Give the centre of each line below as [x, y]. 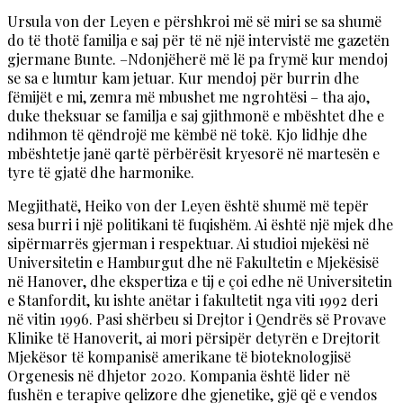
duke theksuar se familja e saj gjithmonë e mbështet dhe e [196, 115]
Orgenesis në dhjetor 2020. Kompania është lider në [179, 375]
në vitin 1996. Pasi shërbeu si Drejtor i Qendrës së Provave [197, 318]
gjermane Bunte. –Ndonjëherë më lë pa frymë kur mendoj [197, 58]
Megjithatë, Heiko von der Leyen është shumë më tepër [188, 205]
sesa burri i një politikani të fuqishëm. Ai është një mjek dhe [200, 224]
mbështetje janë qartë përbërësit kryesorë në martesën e [193, 153]
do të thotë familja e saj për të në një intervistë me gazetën [198, 40]
